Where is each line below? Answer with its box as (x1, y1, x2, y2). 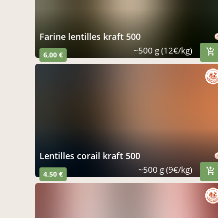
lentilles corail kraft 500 (44, 149, 140, 162)
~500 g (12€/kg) (133, 45, 192, 56)
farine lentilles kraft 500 (44, 31, 141, 42)
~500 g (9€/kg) (138, 163, 192, 175)
